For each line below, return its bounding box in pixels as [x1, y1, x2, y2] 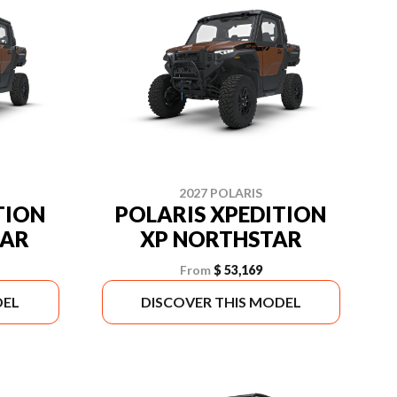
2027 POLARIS [179, 185, 263, 200]
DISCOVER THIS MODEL [140, 293, 301, 310]
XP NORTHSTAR [139, 226, 302, 252]
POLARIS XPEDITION [115, 201, 327, 227]
